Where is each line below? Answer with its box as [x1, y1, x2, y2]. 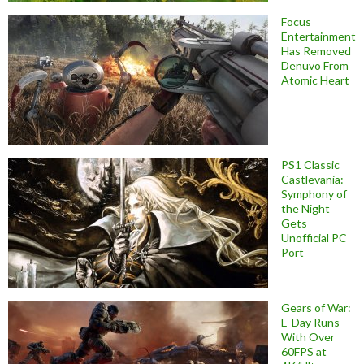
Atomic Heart [281, 72, 349, 87]
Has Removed [281, 43, 351, 58]
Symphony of [281, 186, 347, 201]
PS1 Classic [281, 157, 340, 171]
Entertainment [281, 28, 356, 43]
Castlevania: [281, 171, 344, 186]
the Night [281, 201, 330, 215]
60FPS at [281, 344, 327, 358]
